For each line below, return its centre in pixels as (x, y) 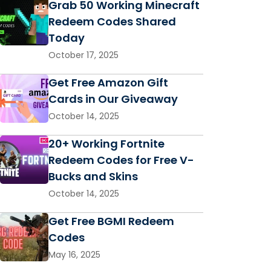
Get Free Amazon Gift (108, 83)
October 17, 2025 (83, 55)
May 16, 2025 (74, 255)
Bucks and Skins (93, 177)
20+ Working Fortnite (106, 144)
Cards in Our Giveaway (113, 99)
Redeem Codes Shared (112, 22)
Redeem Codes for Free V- (121, 160)
